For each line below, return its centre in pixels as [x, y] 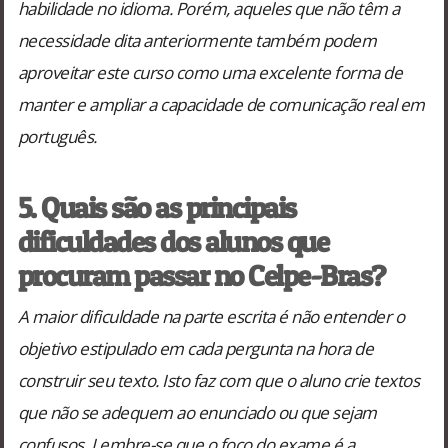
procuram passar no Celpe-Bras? [201, 275]
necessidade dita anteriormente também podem [197, 40]
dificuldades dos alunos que [173, 241]
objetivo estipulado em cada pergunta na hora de [195, 348]
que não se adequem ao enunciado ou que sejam [197, 412]
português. [57, 136]
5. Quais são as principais [156, 207]
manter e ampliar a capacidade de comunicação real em [221, 104]
